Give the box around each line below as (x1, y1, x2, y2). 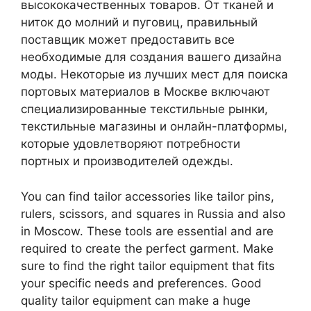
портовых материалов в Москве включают (21, 85, 270, 99)
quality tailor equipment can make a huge (21, 293, 251, 308)
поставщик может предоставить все (21, 33, 235, 47)
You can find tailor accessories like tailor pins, (21, 189, 274, 203)
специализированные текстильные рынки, (21, 102, 268, 117)
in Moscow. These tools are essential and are (21, 224, 274, 238)
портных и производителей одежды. (21, 154, 233, 169)
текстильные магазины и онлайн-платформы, (21, 119, 287, 134)
